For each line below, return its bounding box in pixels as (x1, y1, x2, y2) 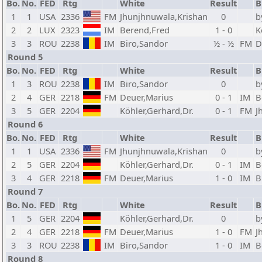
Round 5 (8, 51, 43, 63)
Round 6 (8, 118, 43, 130)
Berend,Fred (120, 24, 170, 36)
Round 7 (8, 185, 43, 197)
